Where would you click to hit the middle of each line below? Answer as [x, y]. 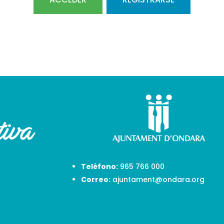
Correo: [95, 180]
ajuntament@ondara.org [158, 180]
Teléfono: [99, 167]
